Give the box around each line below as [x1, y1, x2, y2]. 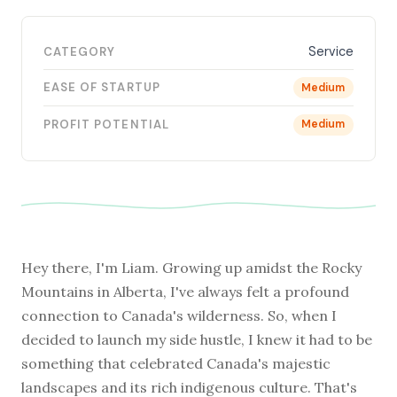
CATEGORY [43, 43, 116, 59]
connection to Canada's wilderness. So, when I [21, 306, 337, 324]
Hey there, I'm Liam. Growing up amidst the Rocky [21, 258, 362, 276]
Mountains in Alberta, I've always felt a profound [21, 282, 349, 300]
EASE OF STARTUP [43, 80, 160, 96]
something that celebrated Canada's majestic [21, 354, 331, 372]
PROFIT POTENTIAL [43, 116, 169, 132]
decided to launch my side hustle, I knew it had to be [21, 330, 372, 348]
